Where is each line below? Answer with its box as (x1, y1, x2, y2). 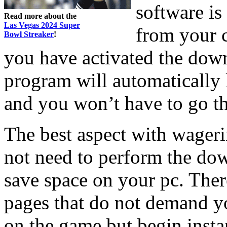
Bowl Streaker (4, 29, 54, 39)
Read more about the (4, 11, 77, 20)
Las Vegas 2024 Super (4, 20, 80, 29)
